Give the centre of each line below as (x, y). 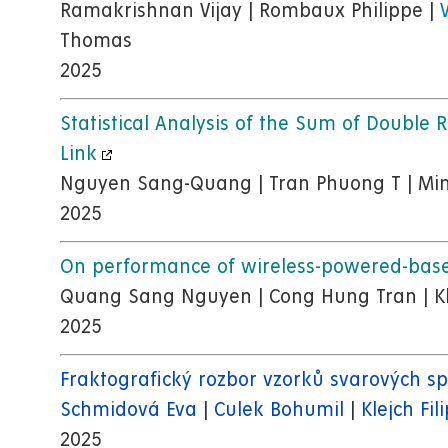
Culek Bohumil (279, 411)
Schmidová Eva (128, 411)
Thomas (96, 42)
